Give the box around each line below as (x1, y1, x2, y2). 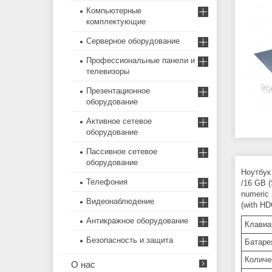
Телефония (86, 177, 127, 187)
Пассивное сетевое (86, 147, 157, 157)
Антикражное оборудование (86, 216, 188, 226)
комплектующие (86, 17, 146, 27)
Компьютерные (86, 6, 141, 16)
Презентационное (86, 86, 150, 96)
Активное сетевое (86, 117, 152, 126)
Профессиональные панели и (86, 56, 195, 66)
